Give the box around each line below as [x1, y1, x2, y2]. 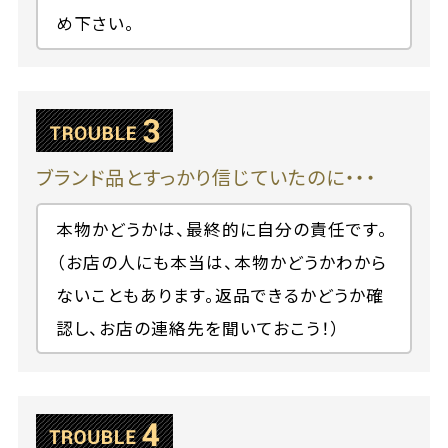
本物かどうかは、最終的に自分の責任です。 [56, 216, 389, 241]
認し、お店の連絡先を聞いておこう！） [56, 315, 342, 340]
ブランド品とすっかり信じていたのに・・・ [35, 163, 376, 192]
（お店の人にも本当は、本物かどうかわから [56, 249, 388, 274]
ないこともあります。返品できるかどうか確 [56, 282, 385, 307]
